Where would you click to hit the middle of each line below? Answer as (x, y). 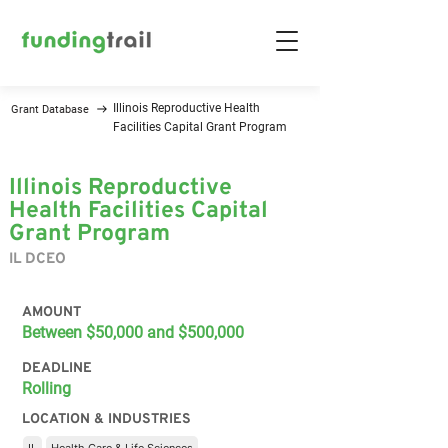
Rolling (46, 388)
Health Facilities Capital (138, 211)
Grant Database (50, 109)
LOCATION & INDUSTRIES (106, 419)
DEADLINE (57, 368)
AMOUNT (51, 312)
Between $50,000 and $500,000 (133, 332)
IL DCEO (37, 259)
